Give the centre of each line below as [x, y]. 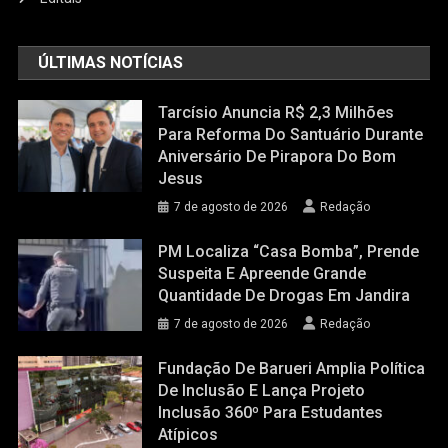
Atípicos [188, 434]
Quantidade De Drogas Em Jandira [284, 295]
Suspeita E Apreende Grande [262, 273]
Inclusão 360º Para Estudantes [271, 412]
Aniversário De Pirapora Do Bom [277, 156]
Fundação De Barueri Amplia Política [292, 368]
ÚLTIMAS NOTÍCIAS [111, 62]
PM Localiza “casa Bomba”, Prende [289, 251]
